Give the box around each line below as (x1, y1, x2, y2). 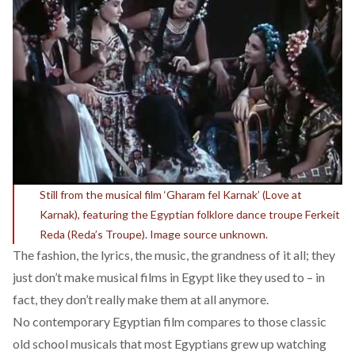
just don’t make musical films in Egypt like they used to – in (13, 269, 325, 284)
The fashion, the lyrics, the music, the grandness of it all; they (13, 247, 335, 262)
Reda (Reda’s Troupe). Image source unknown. (40, 227, 268, 241)
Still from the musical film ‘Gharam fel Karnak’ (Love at (40, 188, 302, 201)
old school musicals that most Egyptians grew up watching (13, 336, 326, 351)
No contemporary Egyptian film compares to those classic (13, 314, 326, 329)
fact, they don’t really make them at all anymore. (13, 292, 269, 307)
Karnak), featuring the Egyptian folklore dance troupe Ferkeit (40, 208, 340, 221)
